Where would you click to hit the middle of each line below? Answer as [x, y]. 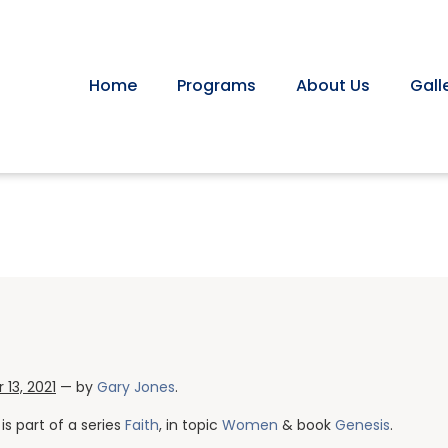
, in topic [190, 424]
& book [306, 424]
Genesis [362, 424]
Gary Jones [136, 386]
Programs [216, 86]
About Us [333, 86]
